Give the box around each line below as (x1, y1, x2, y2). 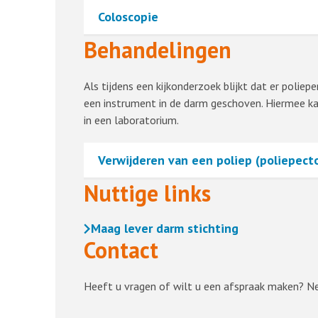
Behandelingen (83, 35, 231, 65)
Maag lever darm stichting (90, 220, 238, 236)
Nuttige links (83, 178, 211, 208)
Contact (83, 235, 158, 265)
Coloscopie (97, 9, 158, 25)
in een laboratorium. (83, 113, 179, 127)
